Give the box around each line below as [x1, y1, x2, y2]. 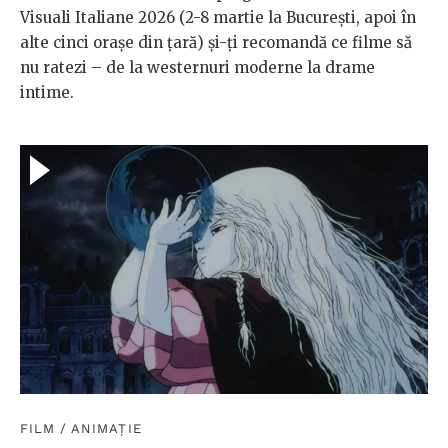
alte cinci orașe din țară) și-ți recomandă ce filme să [20, 32, 412, 52]
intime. [20, 82, 74, 102]
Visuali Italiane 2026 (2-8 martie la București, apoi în [20, 7, 416, 27]
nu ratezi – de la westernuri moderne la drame [20, 57, 375, 77]
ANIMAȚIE [71, 421, 142, 437]
